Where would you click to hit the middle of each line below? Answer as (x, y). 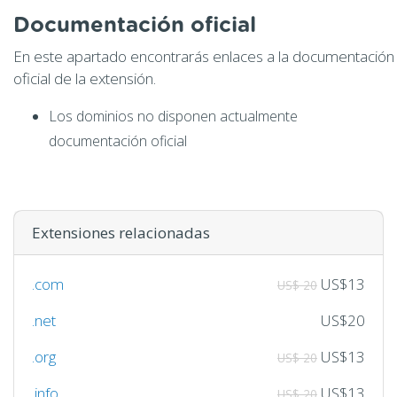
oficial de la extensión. (85, 78)
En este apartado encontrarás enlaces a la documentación (204, 56)
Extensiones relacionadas (121, 232)
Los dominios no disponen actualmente (173, 116)
